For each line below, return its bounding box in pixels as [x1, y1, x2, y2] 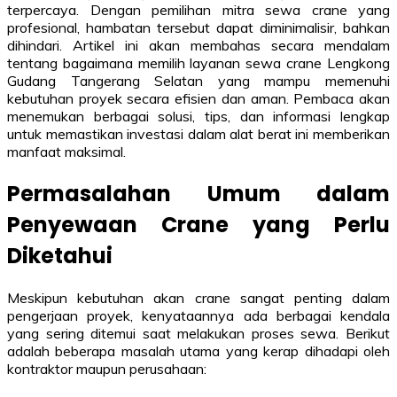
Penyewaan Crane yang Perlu [7, 209, 390, 239]
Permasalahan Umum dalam [7, 178, 390, 208]
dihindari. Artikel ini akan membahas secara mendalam [7, 35, 390, 54]
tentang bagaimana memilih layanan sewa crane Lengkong [7, 53, 390, 72]
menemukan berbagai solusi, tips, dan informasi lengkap [7, 106, 390, 125]
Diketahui [7, 240, 113, 270]
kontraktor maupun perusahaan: [7, 359, 206, 378]
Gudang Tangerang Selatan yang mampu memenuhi [7, 71, 390, 90]
